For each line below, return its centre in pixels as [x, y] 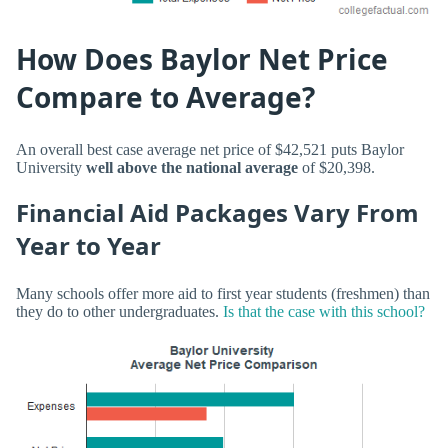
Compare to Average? [165, 96]
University [49, 168]
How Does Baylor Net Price [202, 58]
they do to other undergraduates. [119, 311]
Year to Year [88, 246]
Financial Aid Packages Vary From [217, 213]
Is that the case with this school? [324, 311]
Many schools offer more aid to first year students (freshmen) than [223, 293]
